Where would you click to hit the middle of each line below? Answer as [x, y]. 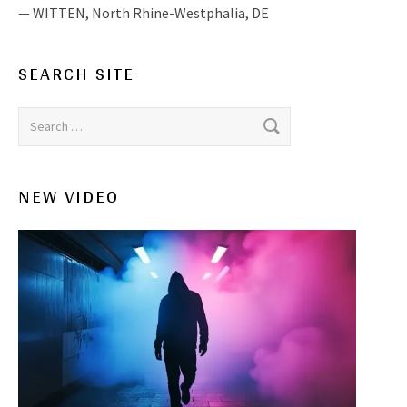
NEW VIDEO [69, 197]
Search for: [50, 118]
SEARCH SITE [76, 74]
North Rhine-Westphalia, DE [180, 13]
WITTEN [59, 13]
